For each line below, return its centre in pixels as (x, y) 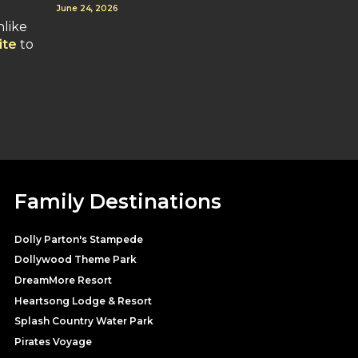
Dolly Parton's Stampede (79, 239)
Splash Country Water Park (84, 321)
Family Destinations (118, 201)
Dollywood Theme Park (76, 260)
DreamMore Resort (63, 280)
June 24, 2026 (88, 8)
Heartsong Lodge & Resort (83, 300)
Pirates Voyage (53, 341)
